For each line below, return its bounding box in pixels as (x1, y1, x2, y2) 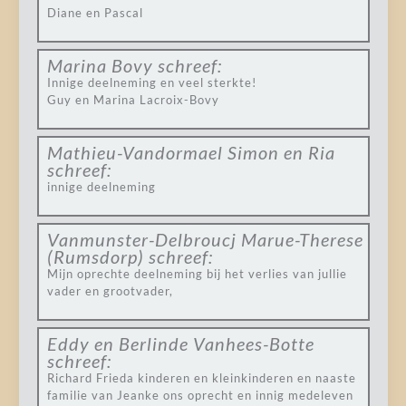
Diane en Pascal (46, 5, 143, 20)
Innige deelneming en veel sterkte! (46, 75, 256, 90)
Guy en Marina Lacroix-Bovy (46, 92, 219, 107)
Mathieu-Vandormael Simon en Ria (46, 141, 335, 163)
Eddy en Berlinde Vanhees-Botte (46, 333, 314, 354)
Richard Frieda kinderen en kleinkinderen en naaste (46, 371, 356, 385)
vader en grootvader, (46, 284, 173, 298)
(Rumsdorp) (46, 246, 144, 267)
